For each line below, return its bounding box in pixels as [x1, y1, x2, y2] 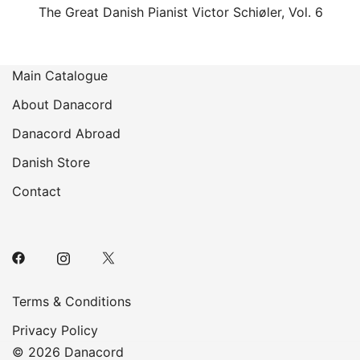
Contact [12, 183, 61, 199]
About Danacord [12, 96, 112, 112]
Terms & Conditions [12, 293, 131, 309]
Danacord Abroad [12, 125, 121, 141]
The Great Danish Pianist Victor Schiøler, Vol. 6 [39, 4, 323, 20]
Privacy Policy [12, 322, 98, 338]
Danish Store [12, 154, 90, 170]
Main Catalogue [12, 67, 108, 84]
